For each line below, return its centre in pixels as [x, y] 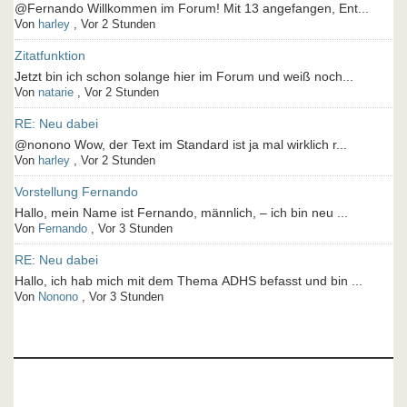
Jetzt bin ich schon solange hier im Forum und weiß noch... [184, 76]
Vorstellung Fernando [76, 192]
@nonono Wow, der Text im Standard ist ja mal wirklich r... [181, 144]
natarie [56, 92]
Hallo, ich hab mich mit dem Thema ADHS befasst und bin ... [189, 281]
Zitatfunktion [50, 55]
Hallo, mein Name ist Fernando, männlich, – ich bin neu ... [181, 213]
